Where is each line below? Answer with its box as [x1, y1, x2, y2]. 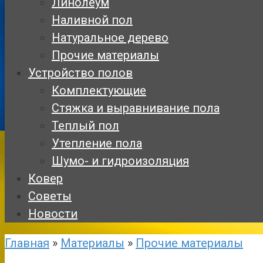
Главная [5, 236, 49, 250]
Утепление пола [52, 136, 142, 150]
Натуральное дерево [52, 31, 168, 45]
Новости [28, 207, 77, 221]
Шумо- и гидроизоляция [52, 154, 189, 168]
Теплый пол [52, 119, 119, 133]
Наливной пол [52, 13, 133, 27]
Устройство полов [28, 66, 133, 80]
